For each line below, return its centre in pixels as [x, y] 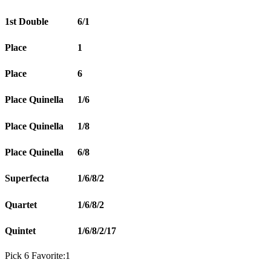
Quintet [20, 230]
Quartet [21, 204]
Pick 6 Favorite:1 [38, 256]
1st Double [27, 21]
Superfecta [27, 178]
